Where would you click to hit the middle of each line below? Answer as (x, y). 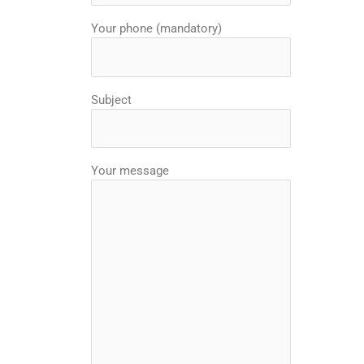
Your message (130, 171)
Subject (111, 100)
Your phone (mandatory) (156, 29)
